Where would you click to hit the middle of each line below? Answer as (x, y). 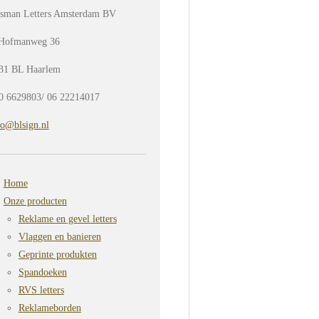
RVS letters (41, 290)
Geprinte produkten (57, 255)
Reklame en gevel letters (67, 219)
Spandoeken (42, 272)
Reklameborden (49, 308)
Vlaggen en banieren (59, 237)
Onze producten (35, 201)
